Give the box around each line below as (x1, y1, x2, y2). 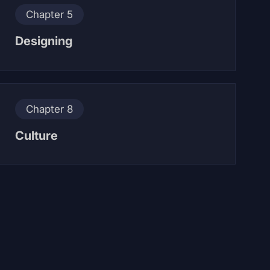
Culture (15, 128, 58, 143)
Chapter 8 (26, 103, 74, 115)
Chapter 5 (26, 8, 74, 20)
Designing (15, 34, 73, 48)
